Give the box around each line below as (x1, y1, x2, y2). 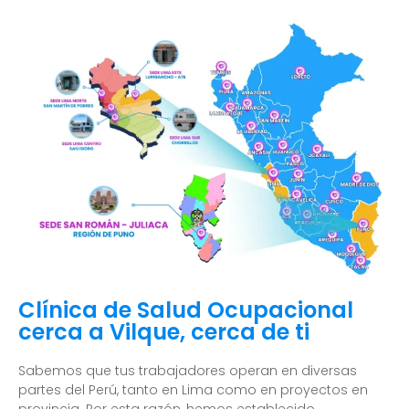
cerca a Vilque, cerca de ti (18, 316, 309, 347)
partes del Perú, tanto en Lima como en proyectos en (18, 380, 368, 399)
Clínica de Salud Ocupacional (18, 294, 353, 325)
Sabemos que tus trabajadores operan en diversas (18, 361, 357, 380)
